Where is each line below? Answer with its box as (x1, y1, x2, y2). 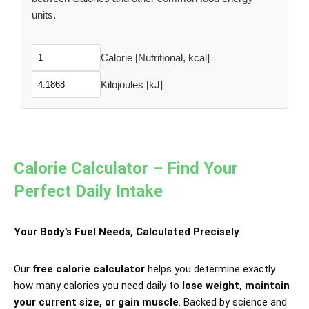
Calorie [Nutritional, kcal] (101, 51, 210, 63)
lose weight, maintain (182, 279, 290, 292)
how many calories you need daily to (14, 279, 182, 292)
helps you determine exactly (145, 263, 275, 275)
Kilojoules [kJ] (101, 78, 163, 90)
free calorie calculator (32, 263, 145, 275)
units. (32, 9, 56, 21)
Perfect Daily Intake (14, 181, 163, 201)
